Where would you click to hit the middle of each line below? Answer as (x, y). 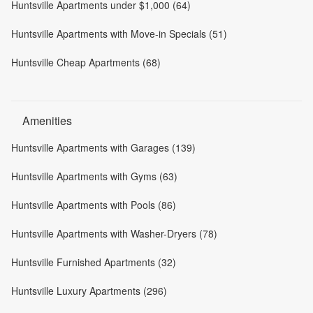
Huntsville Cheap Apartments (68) (86, 62)
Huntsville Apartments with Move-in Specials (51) (119, 33)
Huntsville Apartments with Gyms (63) (94, 176)
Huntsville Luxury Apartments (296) (89, 290)
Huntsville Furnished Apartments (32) (94, 262)
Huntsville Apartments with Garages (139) (103, 147)
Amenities (47, 120)
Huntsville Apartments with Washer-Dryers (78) (114, 233)
